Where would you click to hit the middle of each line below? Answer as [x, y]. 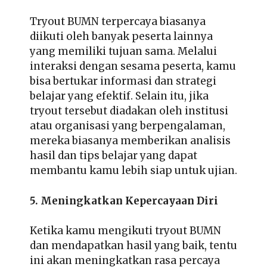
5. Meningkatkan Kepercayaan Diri [124, 201]
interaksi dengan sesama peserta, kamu [133, 66]
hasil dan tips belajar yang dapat [114, 156]
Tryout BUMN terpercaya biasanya [118, 22]
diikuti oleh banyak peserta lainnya [121, 37]
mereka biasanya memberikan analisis [130, 141]
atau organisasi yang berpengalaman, [128, 126]
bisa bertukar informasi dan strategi [123, 81]
